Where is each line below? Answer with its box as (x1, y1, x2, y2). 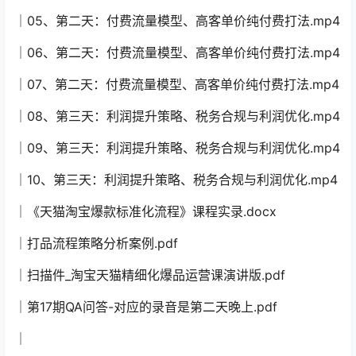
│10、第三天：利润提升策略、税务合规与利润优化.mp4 (14, 171, 338, 188)
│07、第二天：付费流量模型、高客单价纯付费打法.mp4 (14, 75, 339, 92)
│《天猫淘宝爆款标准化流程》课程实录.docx (14, 203, 277, 219)
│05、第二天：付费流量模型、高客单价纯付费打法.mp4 (14, 12, 340, 29)
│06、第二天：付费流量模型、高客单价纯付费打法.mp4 (14, 44, 340, 60)
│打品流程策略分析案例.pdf (14, 234, 178, 251)
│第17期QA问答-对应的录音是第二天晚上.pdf (14, 298, 277, 315)
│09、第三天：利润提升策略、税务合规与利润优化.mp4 (14, 139, 340, 156)
